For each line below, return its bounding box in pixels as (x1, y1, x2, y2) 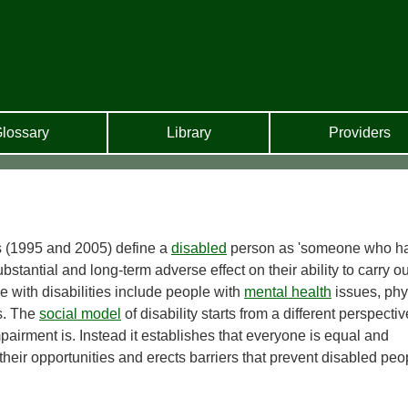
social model (39, 306, 121, 322)
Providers (328, 124, 391, 140)
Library (166, 124, 211, 140)
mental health (244, 284, 331, 301)
